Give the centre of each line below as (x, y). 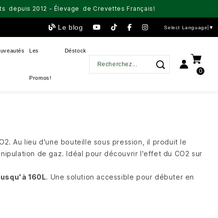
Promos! (40, 78)
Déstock (75, 51)
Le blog (71, 27)
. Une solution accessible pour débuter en (120, 177)
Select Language (186, 28)
